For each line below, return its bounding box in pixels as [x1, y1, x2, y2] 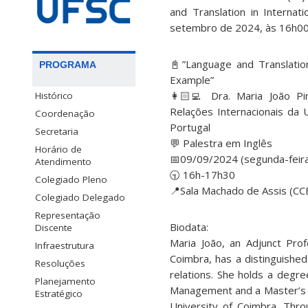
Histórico [35, 89, 73, 102]
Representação [35, 208, 100, 221]
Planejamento [35, 274, 96, 287]
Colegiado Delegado [35, 190, 125, 203]
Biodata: [170, 220, 208, 234]
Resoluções [35, 256, 85, 269]
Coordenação [35, 107, 95, 120]
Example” [170, 73, 214, 87]
